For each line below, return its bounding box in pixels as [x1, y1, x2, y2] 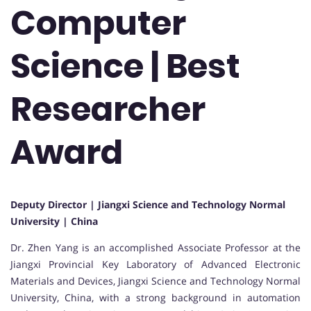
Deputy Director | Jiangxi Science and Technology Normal [10, 198, 285, 212]
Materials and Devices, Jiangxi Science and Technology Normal [10, 274, 301, 288]
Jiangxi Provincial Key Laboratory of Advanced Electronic [10, 258, 301, 271]
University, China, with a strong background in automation [10, 291, 301, 305]
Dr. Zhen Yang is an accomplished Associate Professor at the [10, 241, 301, 255]
